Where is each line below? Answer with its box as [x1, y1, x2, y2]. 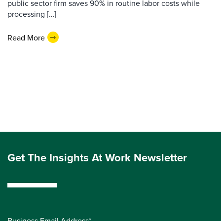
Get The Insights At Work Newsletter [7, 149, 187, 165]
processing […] [7, 8, 56, 19]
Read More [7, 32, 45, 43]
